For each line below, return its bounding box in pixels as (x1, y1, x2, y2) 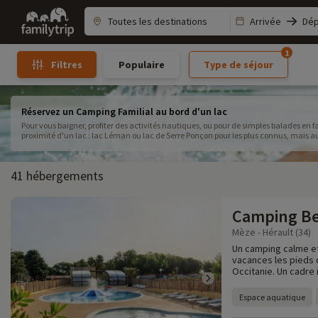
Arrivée (250, 15, 281, 28)
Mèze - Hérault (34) (232, 226, 311, 238)
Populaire (118, 57, 165, 71)
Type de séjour (203, 57, 273, 71)
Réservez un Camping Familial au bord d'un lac (21, 105, 227, 118)
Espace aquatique (239, 292, 305, 302)
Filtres (50, 58, 82, 71)
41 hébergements (11, 168, 104, 184)
